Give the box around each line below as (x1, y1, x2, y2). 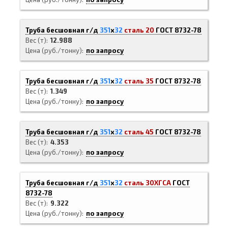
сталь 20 (124, 26, 154, 34)
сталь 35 (124, 77, 154, 85)
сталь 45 (124, 128, 154, 136)
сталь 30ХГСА (124, 179, 171, 187)
